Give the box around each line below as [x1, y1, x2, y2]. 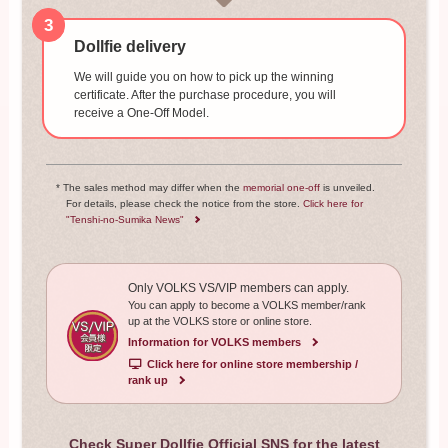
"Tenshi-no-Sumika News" [66, 213, 185, 225]
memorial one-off [243, 181, 321, 193]
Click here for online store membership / [146, 357, 358, 370]
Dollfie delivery [73, 38, 186, 56]
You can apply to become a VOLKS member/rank [127, 298, 366, 311]
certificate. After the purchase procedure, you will [73, 88, 336, 103]
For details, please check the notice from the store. [66, 197, 304, 209]
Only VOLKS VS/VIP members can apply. [127, 280, 349, 295]
